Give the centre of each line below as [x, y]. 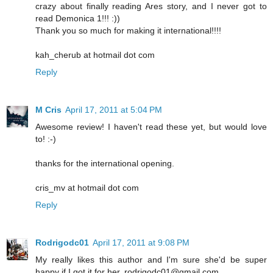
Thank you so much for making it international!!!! [128, 30]
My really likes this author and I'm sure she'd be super [151, 259]
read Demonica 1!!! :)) [78, 18]
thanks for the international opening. [105, 163]
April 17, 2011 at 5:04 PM [114, 109]
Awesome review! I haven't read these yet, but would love [151, 126]
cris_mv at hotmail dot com [87, 187]
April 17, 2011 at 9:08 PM [141, 242]
